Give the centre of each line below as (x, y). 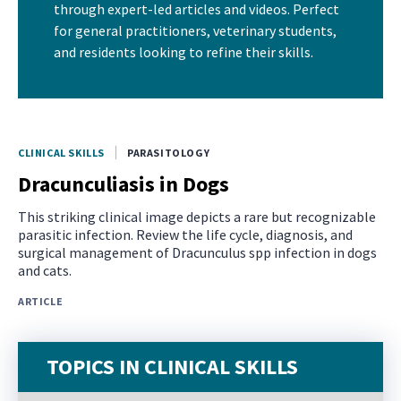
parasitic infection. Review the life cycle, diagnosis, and (185, 234)
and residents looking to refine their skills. (183, 51)
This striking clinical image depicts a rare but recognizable (197, 216)
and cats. (45, 270)
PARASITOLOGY (169, 152)
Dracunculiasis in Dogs (124, 183)
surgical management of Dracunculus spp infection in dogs (197, 252)
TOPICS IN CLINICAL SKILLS (172, 366)
